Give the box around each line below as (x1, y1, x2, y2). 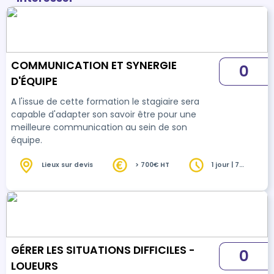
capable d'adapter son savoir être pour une (11, 108, 196, 120)
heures (212, 169, 237, 179)
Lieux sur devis (42, 160, 93, 170)
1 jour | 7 (212, 160, 239, 170)
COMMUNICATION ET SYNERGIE (11, 57, 177, 73)
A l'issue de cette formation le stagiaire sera (11, 95, 199, 108)
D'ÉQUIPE (11, 73, 57, 89)
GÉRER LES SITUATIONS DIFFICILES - (11, 242, 195, 257)
